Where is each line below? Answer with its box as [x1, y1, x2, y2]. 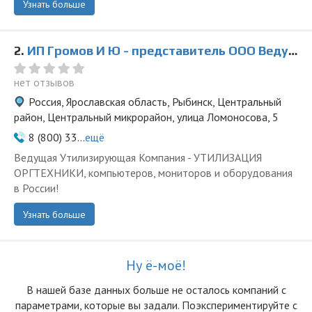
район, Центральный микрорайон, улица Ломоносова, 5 [14, 110, 279, 124]
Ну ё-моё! [126, 256, 186, 274]
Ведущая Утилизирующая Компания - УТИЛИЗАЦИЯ [14, 150, 262, 164]
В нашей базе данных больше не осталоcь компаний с [26, 283, 286, 297]
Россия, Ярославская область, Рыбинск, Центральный [29, 95, 281, 109]
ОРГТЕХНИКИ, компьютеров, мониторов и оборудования [14, 166, 292, 180]
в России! [14, 181, 58, 195]
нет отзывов [14, 75, 75, 89]
